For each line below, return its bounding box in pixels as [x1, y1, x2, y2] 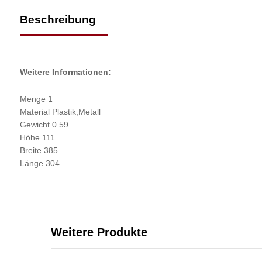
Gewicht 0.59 [19, 120, 68, 130]
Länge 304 [19, 158, 60, 168]
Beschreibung [19, 13, 96, 26]
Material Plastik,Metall [19, 107, 101, 117]
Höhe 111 [19, 133, 55, 143]
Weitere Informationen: [19, 67, 111, 77]
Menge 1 [19, 94, 53, 104]
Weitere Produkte [51, 226, 147, 239]
